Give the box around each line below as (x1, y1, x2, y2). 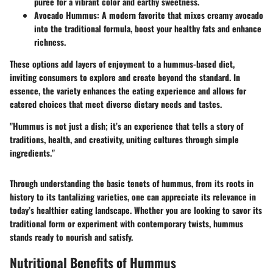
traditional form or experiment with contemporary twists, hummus (10, 217, 243, 230)
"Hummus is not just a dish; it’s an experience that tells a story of (10, 119, 243, 133)
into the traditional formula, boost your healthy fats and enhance (34, 22, 261, 35)
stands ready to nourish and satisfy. (10, 230, 133, 244)
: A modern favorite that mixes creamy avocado (97, 9, 263, 22)
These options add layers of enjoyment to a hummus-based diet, (10, 57, 235, 71)
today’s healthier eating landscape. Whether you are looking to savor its (10, 204, 262, 217)
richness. (34, 35, 66, 49)
